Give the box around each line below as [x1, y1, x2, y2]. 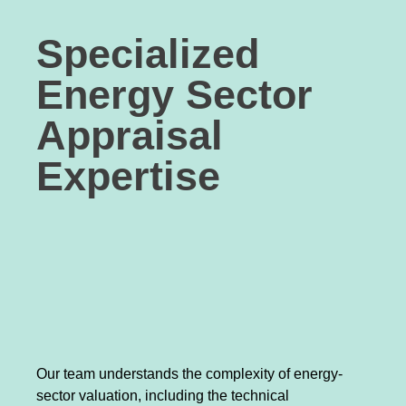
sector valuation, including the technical [36, 388, 289, 404]
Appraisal [36, 111, 223, 159]
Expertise [36, 152, 220, 199]
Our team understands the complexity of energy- [36, 366, 343, 382]
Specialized [36, 30, 259, 77]
